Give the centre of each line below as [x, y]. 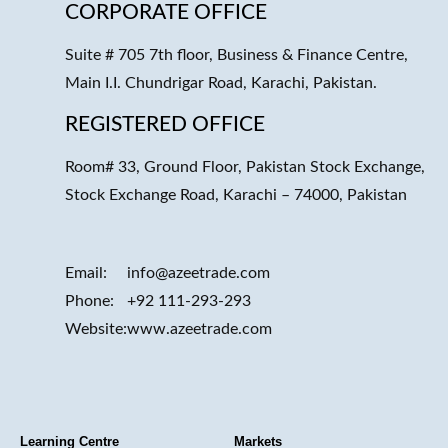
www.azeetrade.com [199, 328]
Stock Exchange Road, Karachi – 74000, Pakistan [236, 194]
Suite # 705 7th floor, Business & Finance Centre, [236, 54]
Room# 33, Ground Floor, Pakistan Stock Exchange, [245, 166]
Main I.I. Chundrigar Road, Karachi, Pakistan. [221, 82]
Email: [86, 272]
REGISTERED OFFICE [165, 124]
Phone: [89, 300]
